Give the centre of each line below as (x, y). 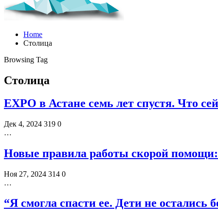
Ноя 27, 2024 (25, 174)
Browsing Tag (26, 60)
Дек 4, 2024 (23, 124)
